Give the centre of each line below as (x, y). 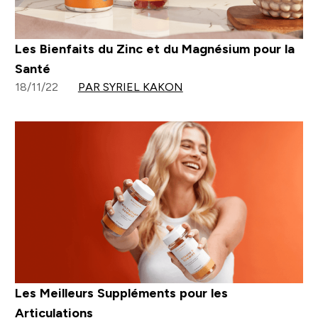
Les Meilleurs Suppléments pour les (121, 294)
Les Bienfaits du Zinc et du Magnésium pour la (154, 49)
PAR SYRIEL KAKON (130, 87)
